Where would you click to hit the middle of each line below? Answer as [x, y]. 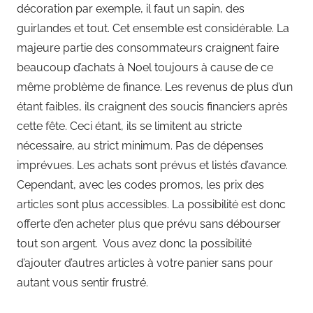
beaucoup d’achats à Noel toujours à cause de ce [145, 67]
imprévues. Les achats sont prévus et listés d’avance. [152, 165]
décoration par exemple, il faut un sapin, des [131, 8]
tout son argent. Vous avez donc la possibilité [134, 243]
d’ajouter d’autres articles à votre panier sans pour [145, 263]
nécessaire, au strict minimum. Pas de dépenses [140, 145]
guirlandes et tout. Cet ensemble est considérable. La [153, 28]
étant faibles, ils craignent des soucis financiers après [152, 106]
